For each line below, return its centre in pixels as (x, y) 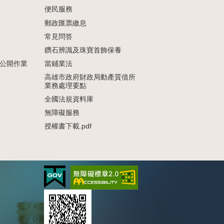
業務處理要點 (65, 86)
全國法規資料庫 (69, 99)
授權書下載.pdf (68, 126)
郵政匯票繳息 (65, 23)
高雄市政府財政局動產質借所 (90, 77)
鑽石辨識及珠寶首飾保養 (83, 50)
